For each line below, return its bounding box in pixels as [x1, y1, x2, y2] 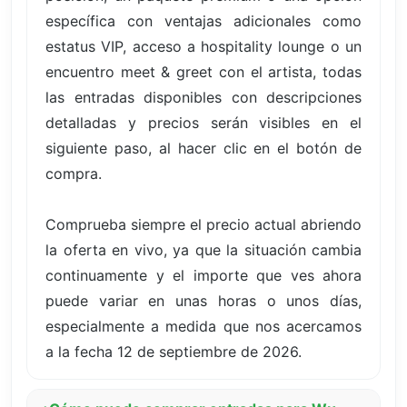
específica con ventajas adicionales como [45, 11, 362, 30]
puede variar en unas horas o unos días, [45, 291, 362, 310]
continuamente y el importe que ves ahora [45, 265, 362, 284]
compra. [45, 164, 102, 183]
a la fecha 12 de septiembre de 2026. [45, 342, 302, 361]
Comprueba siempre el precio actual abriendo [45, 214, 362, 233]
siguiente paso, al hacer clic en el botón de [45, 138, 362, 157]
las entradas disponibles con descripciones [45, 87, 362, 106]
